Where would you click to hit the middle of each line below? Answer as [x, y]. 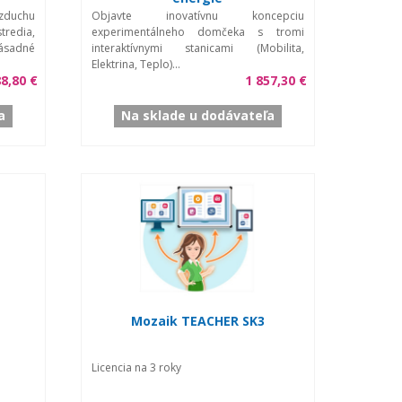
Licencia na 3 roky [136, 367]
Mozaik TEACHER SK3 [197, 320]
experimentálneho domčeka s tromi [197, 31]
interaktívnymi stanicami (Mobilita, [197, 48]
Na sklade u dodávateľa [197, 115]
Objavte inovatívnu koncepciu [197, 15]
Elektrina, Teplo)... [135, 64]
